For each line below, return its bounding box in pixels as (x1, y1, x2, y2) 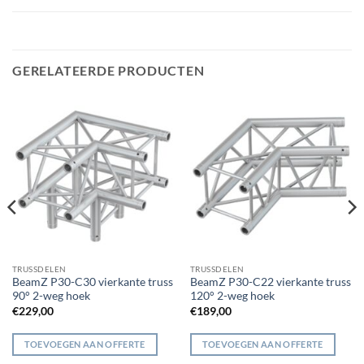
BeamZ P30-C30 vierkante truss (11, 275, 173, 289)
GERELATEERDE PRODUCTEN (12, 62, 205, 78)
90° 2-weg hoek (11, 289, 90, 303)
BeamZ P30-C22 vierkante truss (189, 275, 351, 289)
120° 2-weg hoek (189, 289, 275, 303)
